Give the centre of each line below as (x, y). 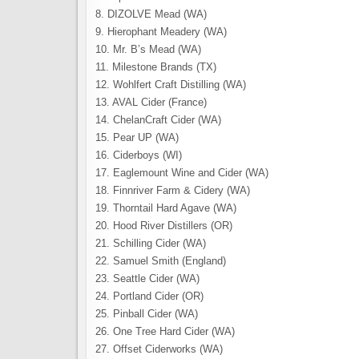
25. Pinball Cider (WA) (147, 314)
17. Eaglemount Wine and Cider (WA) (182, 173)
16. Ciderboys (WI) (139, 155)
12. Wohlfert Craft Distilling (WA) (171, 85)
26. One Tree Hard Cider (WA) (165, 332)
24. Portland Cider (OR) (149, 296)
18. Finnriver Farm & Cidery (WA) (173, 191)
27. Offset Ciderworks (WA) (159, 349)
